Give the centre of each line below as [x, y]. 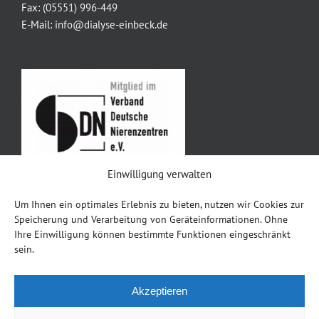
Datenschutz [58, 243]
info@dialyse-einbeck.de [111, 25]
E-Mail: [38, 25]
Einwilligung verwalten [159, 174]
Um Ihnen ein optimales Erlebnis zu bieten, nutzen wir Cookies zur [159, 204]
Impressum [54, 211]
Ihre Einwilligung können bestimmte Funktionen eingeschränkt [152, 234]
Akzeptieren [159, 291]
